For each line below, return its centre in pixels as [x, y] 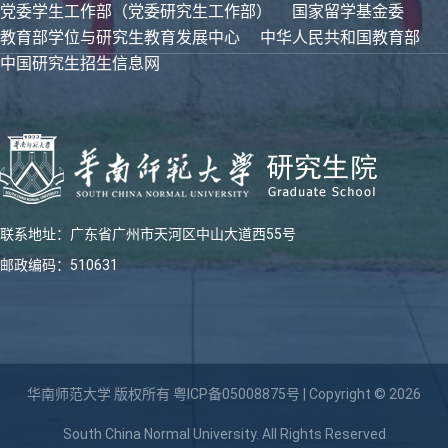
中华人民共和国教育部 [340, 37]
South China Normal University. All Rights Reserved [224, 434]
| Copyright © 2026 [360, 394]
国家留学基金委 [348, 11]
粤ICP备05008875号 [236, 394]
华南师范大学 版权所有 [100, 394]
